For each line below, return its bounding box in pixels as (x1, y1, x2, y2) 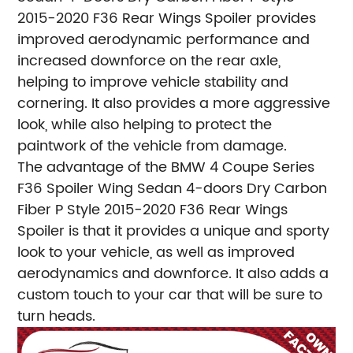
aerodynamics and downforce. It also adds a (17, 262, 329, 285)
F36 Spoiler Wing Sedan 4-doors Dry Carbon (17, 176, 328, 200)
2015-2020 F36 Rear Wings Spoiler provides (17, 6, 317, 30)
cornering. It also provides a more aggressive (17, 91, 331, 115)
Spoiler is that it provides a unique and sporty (17, 219, 330, 243)
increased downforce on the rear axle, (17, 49, 281, 72)
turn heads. (17, 304, 96, 328)
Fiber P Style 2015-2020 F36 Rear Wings (17, 198, 288, 221)
